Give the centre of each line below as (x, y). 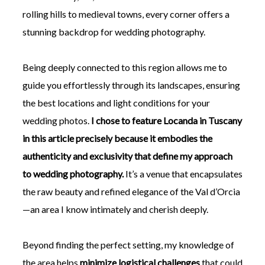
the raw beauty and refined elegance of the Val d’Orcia (131, 192)
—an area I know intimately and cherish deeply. (115, 209)
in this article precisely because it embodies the (117, 138)
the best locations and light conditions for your (116, 103)
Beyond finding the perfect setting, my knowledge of (128, 245)
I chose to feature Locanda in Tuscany (166, 121)
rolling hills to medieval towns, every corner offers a (126, 14)
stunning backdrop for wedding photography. (114, 32)
